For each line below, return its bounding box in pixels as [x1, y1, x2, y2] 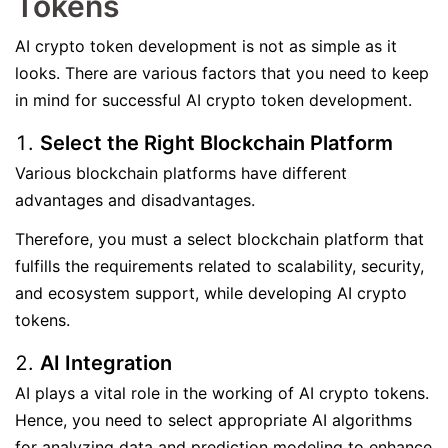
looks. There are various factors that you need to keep [15, 63, 429, 83]
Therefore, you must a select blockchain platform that [15, 229, 424, 249]
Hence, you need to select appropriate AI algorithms [15, 410, 412, 430]
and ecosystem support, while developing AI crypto [15, 283, 407, 303]
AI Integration [40, 351, 172, 375]
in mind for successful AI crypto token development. [15, 90, 417, 110]
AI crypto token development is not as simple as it [15, 36, 397, 56]
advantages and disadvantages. [15, 190, 260, 210]
